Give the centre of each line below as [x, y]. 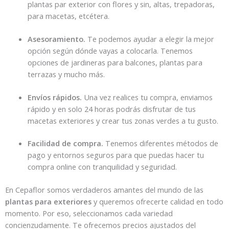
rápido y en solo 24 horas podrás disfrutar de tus [111, 109]
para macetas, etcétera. [69, 16]
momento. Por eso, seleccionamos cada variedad [89, 213]
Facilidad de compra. [65, 143]
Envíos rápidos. [55, 97]
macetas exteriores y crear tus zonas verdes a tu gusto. [124, 120]
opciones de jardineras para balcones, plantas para [115, 62]
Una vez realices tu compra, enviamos [148, 97]
